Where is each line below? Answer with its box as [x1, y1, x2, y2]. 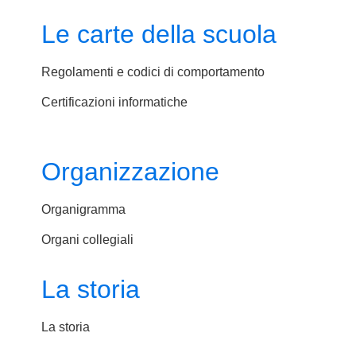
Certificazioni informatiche [41, 95, 188, 110]
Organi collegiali [41, 232, 133, 246]
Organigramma [41, 202, 126, 216]
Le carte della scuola [41, 19, 277, 48]
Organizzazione [41, 157, 219, 186]
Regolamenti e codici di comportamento [41, 64, 265, 79]
